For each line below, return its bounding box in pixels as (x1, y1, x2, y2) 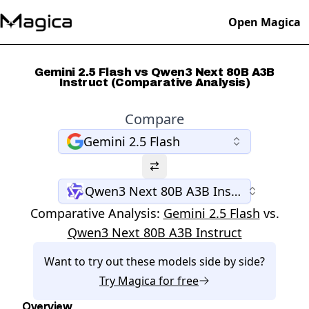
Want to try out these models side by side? (44, 254, 265, 269)
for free (156, 273, 199, 288)
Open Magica (228, 14, 301, 30)
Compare (125, 110, 184, 128)
